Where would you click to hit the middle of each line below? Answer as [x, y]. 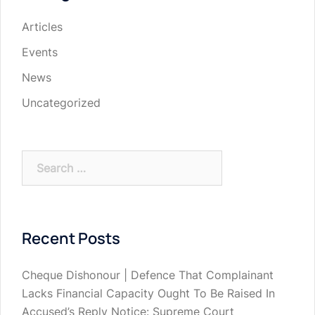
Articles [42, 27]
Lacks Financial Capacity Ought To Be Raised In [148, 294]
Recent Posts [71, 239]
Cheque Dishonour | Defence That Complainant [148, 275]
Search [39, 159]
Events [40, 52]
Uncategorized [61, 103]
